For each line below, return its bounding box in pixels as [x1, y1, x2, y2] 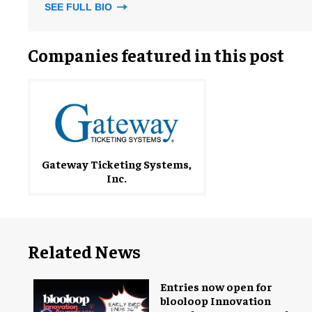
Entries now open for [160, 279, 272, 293]
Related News [28, 240, 141, 263]
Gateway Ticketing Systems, [42, 157, 192, 171]
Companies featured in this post [28, 44, 284, 65]
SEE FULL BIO [45, 1, 115, 13]
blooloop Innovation [160, 293, 271, 307]
